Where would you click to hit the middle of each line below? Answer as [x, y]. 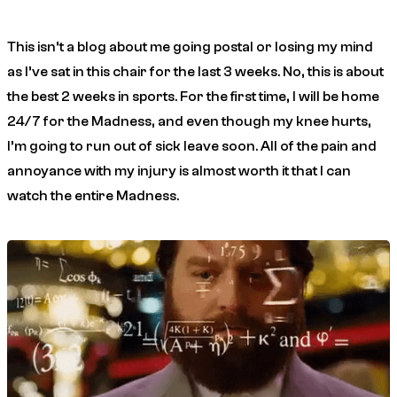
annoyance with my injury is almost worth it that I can [179, 171]
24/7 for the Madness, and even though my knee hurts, [189, 122]
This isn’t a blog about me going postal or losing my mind [190, 47]
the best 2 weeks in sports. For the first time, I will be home [193, 97]
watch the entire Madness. [93, 196]
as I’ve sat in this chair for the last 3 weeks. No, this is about [195, 72]
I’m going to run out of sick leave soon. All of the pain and [192, 147]
